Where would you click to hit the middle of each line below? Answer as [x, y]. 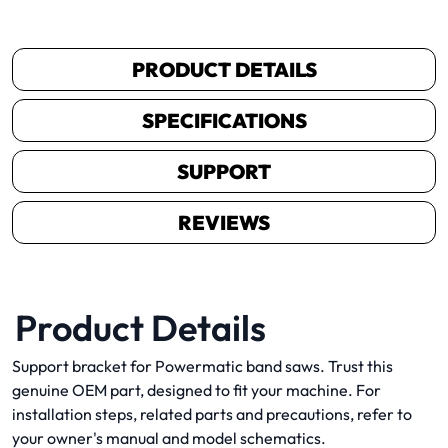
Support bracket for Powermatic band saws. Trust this [202, 365]
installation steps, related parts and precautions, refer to [212, 413]
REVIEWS [224, 222]
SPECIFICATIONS [224, 120]
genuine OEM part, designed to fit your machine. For [196, 389]
